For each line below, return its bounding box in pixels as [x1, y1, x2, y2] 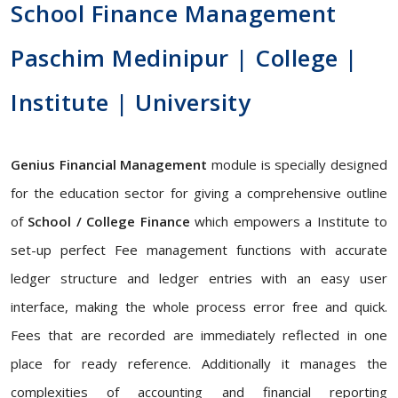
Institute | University [11, 85, 251, 118]
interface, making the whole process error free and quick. [11, 297, 387, 315]
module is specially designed [207, 155, 388, 173]
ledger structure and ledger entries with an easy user [11, 268, 387, 287]
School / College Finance [28, 211, 190, 230]
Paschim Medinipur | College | [11, 41, 358, 74]
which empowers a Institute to [189, 211, 388, 230]
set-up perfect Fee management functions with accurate [11, 240, 387, 259]
